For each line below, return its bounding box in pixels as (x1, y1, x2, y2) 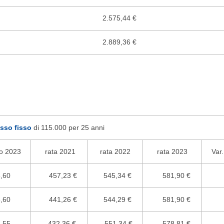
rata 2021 (42, 147, 75, 155)
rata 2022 (100, 147, 130, 155)
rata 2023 (157, 147, 187, 155)
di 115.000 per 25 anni (31, 123, 104, 131)
